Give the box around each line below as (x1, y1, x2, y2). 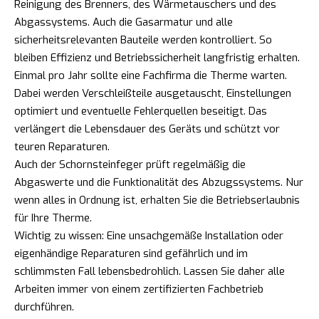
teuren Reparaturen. (14, 139, 110, 154)
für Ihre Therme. (14, 210, 92, 225)
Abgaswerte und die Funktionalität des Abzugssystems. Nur (14, 174, 303, 189)
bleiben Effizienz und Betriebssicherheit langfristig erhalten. (14, 50, 300, 65)
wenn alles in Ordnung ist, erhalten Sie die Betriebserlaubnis (14, 192, 300, 207)
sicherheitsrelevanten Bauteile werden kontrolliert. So (14, 32, 272, 47)
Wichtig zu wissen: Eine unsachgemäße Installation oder (14, 228, 283, 243)
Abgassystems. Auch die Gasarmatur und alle (14, 14, 233, 29)
